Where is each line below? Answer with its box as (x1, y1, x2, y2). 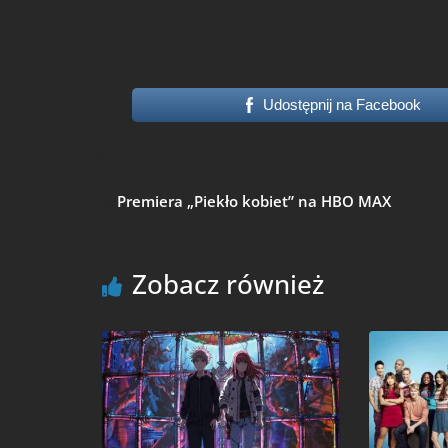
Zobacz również (132, 265, 324, 302)
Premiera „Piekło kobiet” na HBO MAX (117, 190, 391, 211)
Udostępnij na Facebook (263, 95, 422, 113)
